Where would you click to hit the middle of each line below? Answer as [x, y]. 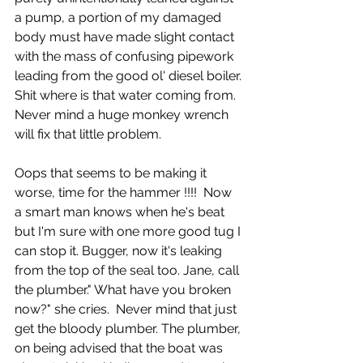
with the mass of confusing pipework [126, 56]
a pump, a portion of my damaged [120, 17]
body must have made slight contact [126, 37]
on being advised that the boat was [120, 348]
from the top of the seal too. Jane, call [128, 270]
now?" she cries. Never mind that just [127, 309]
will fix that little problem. [88, 134]
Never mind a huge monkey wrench [123, 115]
